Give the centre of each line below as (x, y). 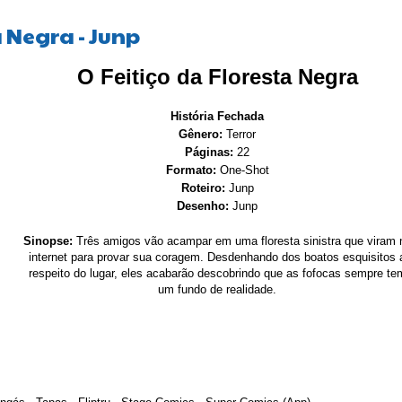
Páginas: (209, 152)
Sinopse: (48, 240)
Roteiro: (203, 188)
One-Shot (244, 170)
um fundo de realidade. (217, 289)
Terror (239, 134)
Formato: (192, 170)
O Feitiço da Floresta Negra (217, 76)
